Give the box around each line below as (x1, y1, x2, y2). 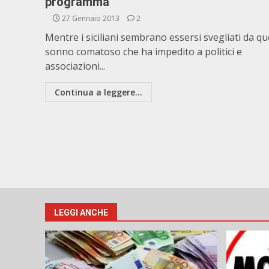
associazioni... (45, 59, 105, 73)
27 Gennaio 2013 (60, 13, 121, 23)
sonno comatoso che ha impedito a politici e (45, 45, 242, 58)
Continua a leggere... (55, 86, 142, 98)
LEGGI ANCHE (54, 207, 108, 217)
